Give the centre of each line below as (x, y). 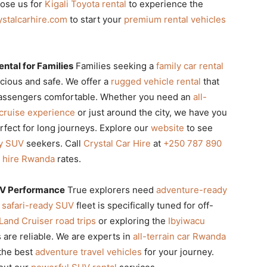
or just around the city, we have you (151, 112)
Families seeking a (115, 66)
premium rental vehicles (175, 19)
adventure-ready (192, 190)
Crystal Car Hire (117, 143)
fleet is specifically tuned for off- (144, 205)
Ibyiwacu (187, 221)
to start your (96, 19)
